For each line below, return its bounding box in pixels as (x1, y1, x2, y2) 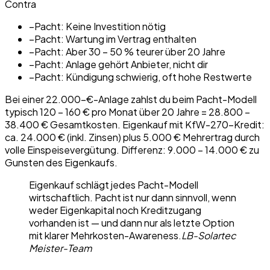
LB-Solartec (181, 229, 236, 242)
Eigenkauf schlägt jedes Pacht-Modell (29, 178, 198, 191)
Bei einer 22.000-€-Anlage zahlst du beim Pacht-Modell (5, 93, 257, 105)
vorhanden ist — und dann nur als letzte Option (29, 216, 234, 229)
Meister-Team (29, 242, 92, 254)
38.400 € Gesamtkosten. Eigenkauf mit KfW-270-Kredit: (5, 118, 265, 131)
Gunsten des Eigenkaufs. (5, 156, 118, 169)
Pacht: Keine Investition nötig (34, 20, 166, 33)
